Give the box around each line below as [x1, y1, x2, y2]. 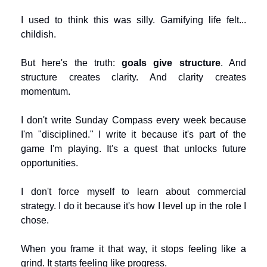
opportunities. [21, 158, 78, 168]
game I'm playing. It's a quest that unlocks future [21, 144, 246, 154]
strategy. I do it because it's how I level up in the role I [21, 201, 246, 211]
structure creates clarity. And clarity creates [21, 72, 246, 82]
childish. [21, 29, 56, 39]
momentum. [21, 86, 70, 97]
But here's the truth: [21, 58, 122, 68]
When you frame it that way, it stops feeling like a [21, 244, 246, 254]
